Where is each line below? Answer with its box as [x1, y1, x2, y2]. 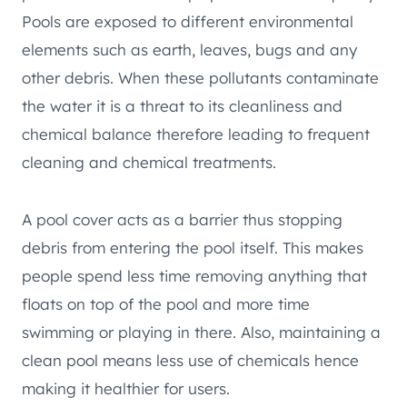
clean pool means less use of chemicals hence [22, 351, 359, 371]
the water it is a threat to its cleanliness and [22, 96, 342, 116]
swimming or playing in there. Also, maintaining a [22, 323, 381, 342]
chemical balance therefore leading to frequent [22, 124, 370, 144]
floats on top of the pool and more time [22, 294, 310, 314]
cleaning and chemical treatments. [22, 153, 276, 173]
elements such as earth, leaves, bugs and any [22, 40, 357, 60]
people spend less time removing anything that [22, 266, 367, 286]
